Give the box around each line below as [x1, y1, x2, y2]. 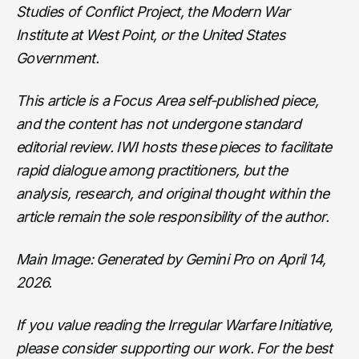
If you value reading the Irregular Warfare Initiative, [16, 316, 333, 333]
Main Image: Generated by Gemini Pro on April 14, [16, 250, 326, 268]
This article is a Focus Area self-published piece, [16, 91, 318, 109]
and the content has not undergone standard [16, 115, 301, 132]
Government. [16, 49, 99, 67]
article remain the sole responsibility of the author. [16, 208, 329, 225]
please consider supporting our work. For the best [16, 339, 333, 357]
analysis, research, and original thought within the [16, 184, 329, 202]
